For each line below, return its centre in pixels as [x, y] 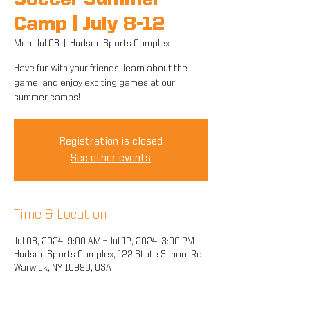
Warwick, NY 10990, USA [63, 268]
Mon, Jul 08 [37, 44]
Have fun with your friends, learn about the [101, 69]
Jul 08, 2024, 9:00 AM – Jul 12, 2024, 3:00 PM [104, 241]
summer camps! [47, 98]
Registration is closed [111, 142]
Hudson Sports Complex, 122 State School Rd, [109, 255]
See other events [111, 158]
